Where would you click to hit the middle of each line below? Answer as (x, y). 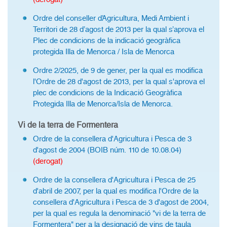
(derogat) (48, 161)
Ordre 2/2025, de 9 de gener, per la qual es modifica (118, 70)
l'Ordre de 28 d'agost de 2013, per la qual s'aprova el (119, 82)
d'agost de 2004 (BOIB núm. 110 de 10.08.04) (107, 150)
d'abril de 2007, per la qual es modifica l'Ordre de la (116, 191)
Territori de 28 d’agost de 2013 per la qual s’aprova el (119, 29)
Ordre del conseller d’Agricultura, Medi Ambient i (111, 18)
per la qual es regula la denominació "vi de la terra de (119, 213)
